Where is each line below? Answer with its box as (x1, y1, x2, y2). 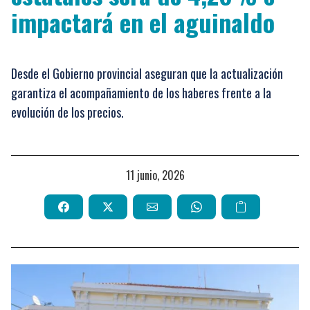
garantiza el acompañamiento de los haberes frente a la (11, 84, 271, 102)
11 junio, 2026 (129, 167, 185, 183)
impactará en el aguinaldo (11, 3, 275, 40)
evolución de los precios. (11, 103, 124, 121)
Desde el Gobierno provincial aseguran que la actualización (11, 64, 283, 82)
